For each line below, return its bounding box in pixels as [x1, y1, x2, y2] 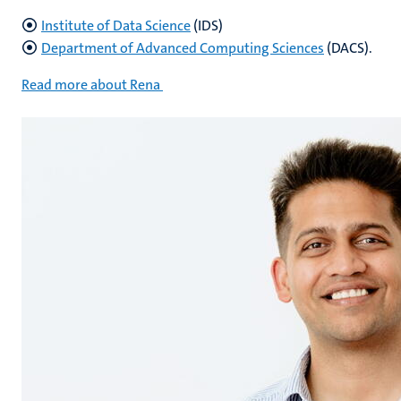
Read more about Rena [21, 75, 160, 94]
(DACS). [324, 38, 372, 57]
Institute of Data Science [41, 16, 191, 35]
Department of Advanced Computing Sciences [41, 38, 324, 57]
